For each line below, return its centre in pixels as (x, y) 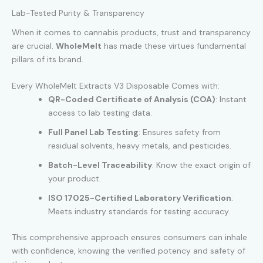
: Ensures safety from (180, 132)
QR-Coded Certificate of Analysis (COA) (132, 100)
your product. (75, 179)
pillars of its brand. (48, 59)
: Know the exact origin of (201, 165)
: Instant (231, 100)
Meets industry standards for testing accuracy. (139, 212)
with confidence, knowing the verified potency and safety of (129, 251)
